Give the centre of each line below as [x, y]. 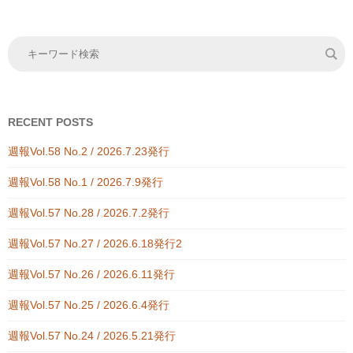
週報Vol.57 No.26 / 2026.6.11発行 [91, 274]
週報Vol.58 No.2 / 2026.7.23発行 [89, 151]
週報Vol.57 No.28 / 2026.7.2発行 [89, 213]
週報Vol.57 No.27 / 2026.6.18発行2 [95, 243]
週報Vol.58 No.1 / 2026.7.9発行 [85, 182]
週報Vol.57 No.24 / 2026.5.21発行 [92, 336]
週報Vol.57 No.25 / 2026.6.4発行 [89, 305]
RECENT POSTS [50, 122]
